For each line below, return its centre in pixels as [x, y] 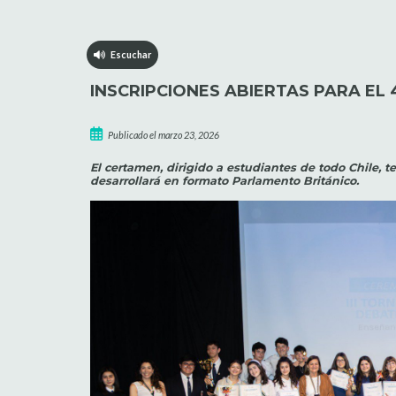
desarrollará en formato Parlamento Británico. [225, 181]
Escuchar [128, 54]
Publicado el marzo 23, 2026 [162, 134]
